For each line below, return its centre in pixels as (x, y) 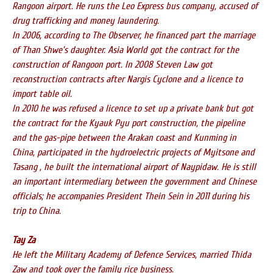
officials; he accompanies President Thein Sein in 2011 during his (131, 196)
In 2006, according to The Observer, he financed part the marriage (134, 35)
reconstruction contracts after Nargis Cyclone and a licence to (127, 79)
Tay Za (24, 240)
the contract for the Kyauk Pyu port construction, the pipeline (129, 123)
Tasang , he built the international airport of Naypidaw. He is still (134, 167)
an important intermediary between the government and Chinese (134, 182)
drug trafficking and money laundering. (86, 21)
